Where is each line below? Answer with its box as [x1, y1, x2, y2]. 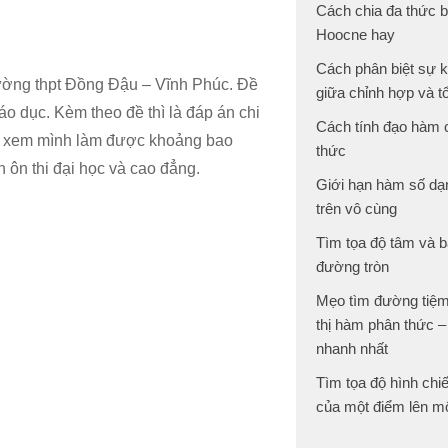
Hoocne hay [316, 26, 395, 43]
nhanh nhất [316, 340, 388, 357]
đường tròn [316, 258, 389, 275]
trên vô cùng [316, 200, 397, 217]
